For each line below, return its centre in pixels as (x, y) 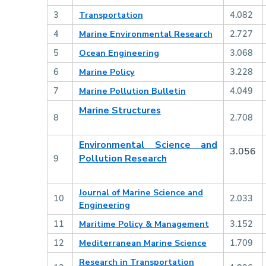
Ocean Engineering (119, 53)
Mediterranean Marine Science (142, 243)
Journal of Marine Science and (141, 193)
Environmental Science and (148, 145)
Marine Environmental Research (145, 34)
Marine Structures (120, 111)
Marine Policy (107, 72)
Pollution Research (123, 159)
